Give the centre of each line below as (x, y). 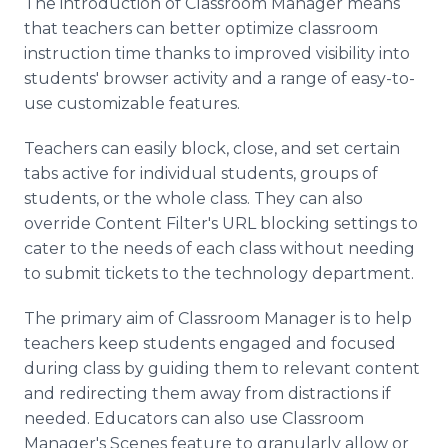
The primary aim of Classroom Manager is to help (218, 318)
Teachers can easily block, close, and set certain (212, 148)
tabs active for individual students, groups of (201, 173)
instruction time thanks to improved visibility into (217, 53)
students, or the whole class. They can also (193, 198)
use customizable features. (132, 103)
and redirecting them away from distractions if (207, 393)
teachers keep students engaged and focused (210, 343)
